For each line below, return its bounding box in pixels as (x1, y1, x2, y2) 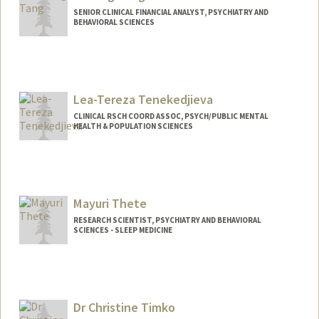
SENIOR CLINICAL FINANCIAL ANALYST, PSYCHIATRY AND (73, 7, 268, 18)
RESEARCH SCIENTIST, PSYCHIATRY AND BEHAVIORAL (73, 214, 261, 225)
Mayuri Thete (73, 194, 147, 211)
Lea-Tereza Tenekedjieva (73, 91, 213, 108)
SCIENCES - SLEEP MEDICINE (73, 224, 172, 235)
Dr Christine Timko (73, 298, 175, 315)
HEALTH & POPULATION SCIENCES (73, 121, 193, 132)
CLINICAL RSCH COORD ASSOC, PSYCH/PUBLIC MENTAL (73, 111, 268, 122)
